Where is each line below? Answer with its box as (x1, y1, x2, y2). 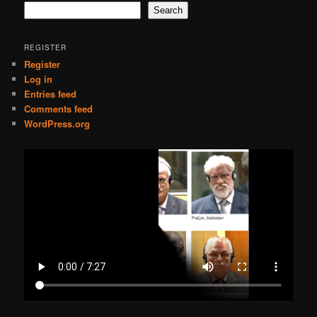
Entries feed (24, 86, 77, 100)
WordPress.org (24, 116, 91, 130)
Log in (24, 71, 53, 86)
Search (154, 5, 183, 16)
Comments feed (24, 101, 93, 115)
